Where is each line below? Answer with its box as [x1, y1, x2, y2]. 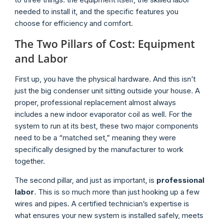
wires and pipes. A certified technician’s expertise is [15, 198, 189, 208]
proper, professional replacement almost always [15, 98, 176, 108]
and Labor [15, 51, 68, 66]
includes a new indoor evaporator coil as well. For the [15, 109, 192, 119]
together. [15, 156, 45, 166]
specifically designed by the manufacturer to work [15, 145, 183, 154]
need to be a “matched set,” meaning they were [15, 133, 176, 143]
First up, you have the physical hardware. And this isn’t [15, 74, 196, 84]
